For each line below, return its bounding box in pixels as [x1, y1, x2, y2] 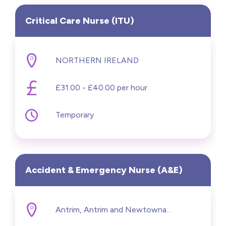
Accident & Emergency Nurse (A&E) [25, 164, 183, 176]
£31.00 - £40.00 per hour [55, 82, 147, 92]
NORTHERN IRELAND [55, 55, 139, 65]
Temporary [55, 109, 94, 120]
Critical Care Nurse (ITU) [25, 15, 134, 26]
